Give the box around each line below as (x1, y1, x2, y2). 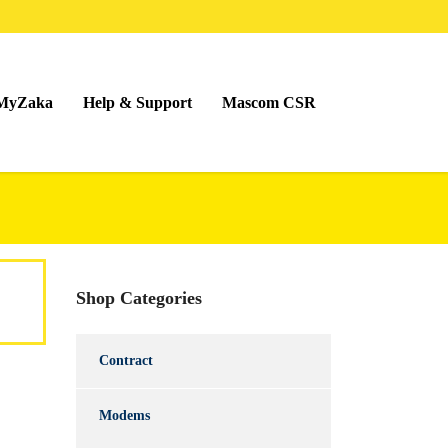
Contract (99, 353, 153, 368)
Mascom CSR (222, 93, 316, 111)
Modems (99, 408, 150, 423)
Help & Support (83, 93, 192, 111)
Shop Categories (76, 288, 202, 308)
